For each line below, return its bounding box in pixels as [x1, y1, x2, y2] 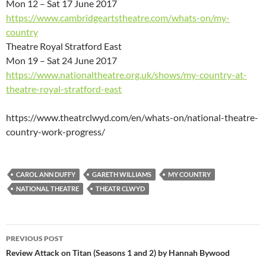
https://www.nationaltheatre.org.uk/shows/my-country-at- [6, 68, 247, 80]
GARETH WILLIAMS [92, 170, 151, 178]
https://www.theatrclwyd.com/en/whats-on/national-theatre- [6, 111, 258, 123]
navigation [5, 245, 79, 264]
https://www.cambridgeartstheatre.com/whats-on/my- [6, 11, 230, 23]
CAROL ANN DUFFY [16, 170, 75, 178]
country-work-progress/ [6, 125, 105, 137]
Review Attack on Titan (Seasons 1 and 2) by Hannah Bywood [6, 247, 230, 258]
